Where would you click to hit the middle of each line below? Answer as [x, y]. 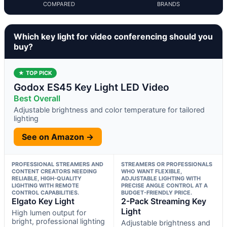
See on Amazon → [58, 137]
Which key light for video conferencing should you [113, 36]
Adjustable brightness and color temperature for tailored [109, 109]
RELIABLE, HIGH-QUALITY [47, 178]
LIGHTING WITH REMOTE [45, 185]
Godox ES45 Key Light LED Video [91, 87]
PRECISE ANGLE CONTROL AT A [164, 185]
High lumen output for [49, 212]
